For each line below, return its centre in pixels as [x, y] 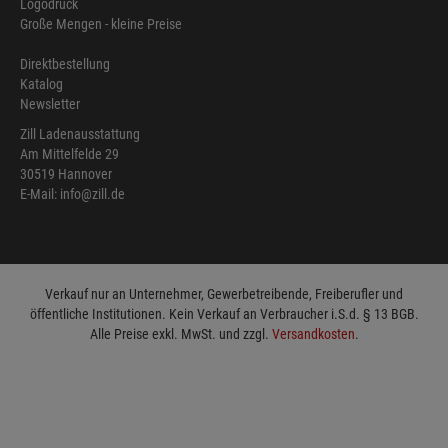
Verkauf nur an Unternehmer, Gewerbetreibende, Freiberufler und [224, 294]
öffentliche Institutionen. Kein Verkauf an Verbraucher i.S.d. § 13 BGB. [224, 314]
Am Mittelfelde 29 [69, 154]
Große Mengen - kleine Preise [101, 24]
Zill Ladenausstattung [80, 134]
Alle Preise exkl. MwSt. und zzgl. [180, 334]
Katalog [41, 84]
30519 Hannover [66, 174]
